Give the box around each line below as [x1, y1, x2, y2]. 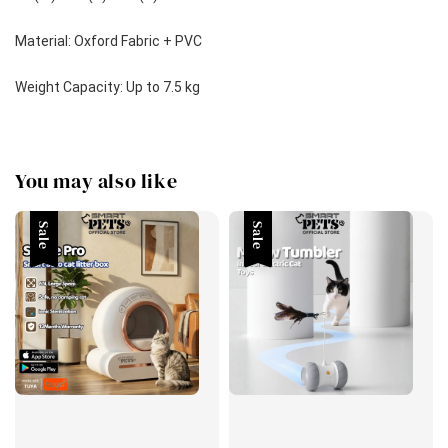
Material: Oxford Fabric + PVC [15, 33, 202, 50]
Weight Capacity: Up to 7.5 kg [15, 79, 200, 96]
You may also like [15, 166, 178, 195]
